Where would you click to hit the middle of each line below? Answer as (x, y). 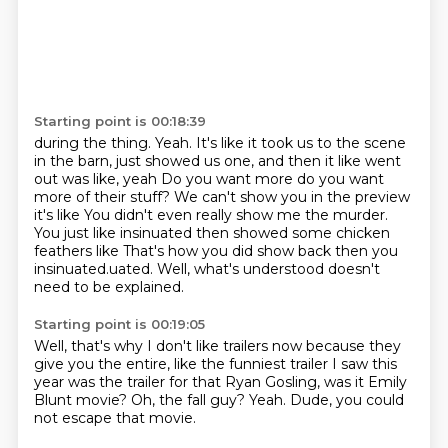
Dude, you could (346, 400)
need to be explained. (108, 287)
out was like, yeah (97, 179)
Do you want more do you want (272, 179)
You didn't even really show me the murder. (235, 215)
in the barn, (74, 161)
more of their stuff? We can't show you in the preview (221, 197)
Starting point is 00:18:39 (119, 121)
